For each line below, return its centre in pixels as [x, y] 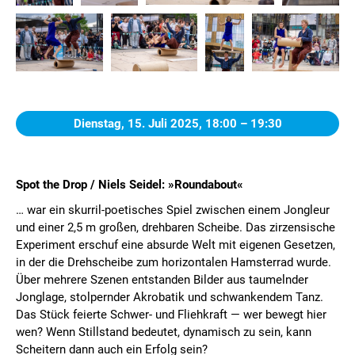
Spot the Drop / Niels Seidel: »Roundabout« [130, 185]
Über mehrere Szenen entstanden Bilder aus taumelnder [162, 280]
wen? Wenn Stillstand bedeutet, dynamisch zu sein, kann [164, 332]
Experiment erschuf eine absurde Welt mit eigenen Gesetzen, [176, 245]
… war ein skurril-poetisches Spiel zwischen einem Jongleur [173, 210]
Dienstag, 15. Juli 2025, [139, 124]
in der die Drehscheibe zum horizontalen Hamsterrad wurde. [174, 263]
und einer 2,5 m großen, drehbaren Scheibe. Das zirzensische [176, 228]
